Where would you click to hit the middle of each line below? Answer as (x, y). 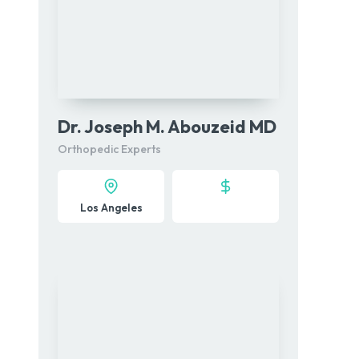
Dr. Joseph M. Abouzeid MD (167, 127)
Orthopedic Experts (109, 149)
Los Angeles (111, 208)
